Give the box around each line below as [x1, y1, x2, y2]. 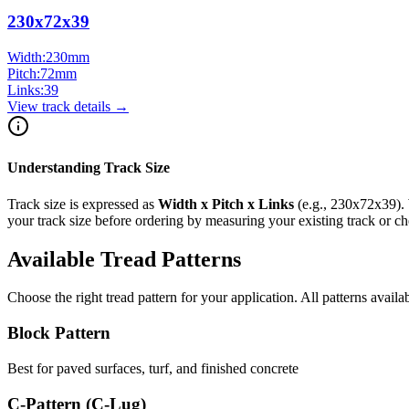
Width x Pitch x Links [158, 195, 294, 212]
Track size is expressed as [7, 195, 158, 212]
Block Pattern [7, 323, 110, 343]
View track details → [7, 99, 129, 115]
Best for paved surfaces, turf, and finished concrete [7, 360, 299, 376]
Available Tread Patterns [7, 246, 241, 271]
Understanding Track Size [7, 160, 170, 176]
